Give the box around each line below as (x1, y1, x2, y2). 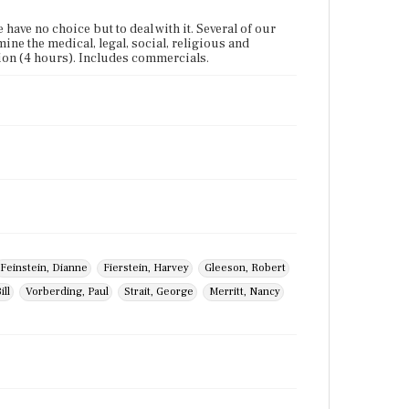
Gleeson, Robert (204, 261, 286, 275)
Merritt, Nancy (209, 285, 280, 299)
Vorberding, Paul (26, 285, 109, 299)
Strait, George (124, 285, 194, 299)
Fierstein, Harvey (103, 261, 189, 275)
